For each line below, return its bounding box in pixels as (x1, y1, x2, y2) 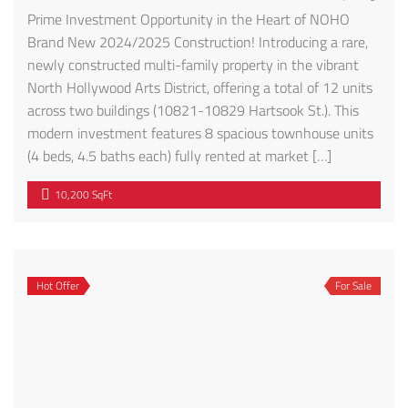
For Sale (335, 276, 372, 294)
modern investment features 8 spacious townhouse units (27, 121, 373, 144)
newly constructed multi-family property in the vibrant (27, 53, 359, 76)
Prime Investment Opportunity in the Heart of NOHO (27, 7, 350, 30)
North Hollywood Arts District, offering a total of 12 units (27, 76, 372, 98)
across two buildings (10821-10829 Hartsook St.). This (27, 98, 359, 121)
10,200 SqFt (55, 185, 112, 203)
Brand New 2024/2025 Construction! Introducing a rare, (27, 30, 368, 53)
